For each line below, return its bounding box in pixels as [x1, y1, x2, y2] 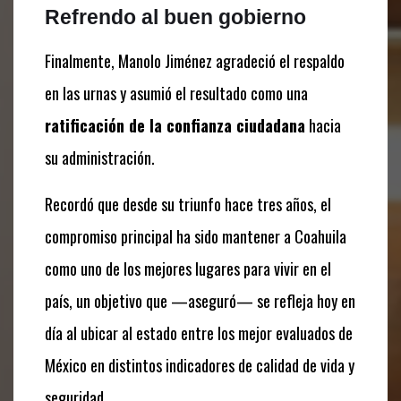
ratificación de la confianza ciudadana [45, 114, 305, 138]
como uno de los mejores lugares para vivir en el [45, 257, 331, 281]
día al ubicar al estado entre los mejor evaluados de [45, 321, 353, 346]
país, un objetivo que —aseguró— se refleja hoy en [45, 289, 355, 313]
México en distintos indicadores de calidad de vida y [45, 354, 354, 378]
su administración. [45, 146, 155, 170]
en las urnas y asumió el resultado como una [45, 81, 308, 106]
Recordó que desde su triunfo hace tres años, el [45, 192, 331, 217]
